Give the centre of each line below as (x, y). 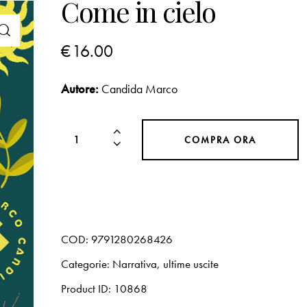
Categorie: (87, 263)
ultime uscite (191, 263)
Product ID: (88, 288)
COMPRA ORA (221, 139)
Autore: (80, 88)
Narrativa (135, 263)
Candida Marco (140, 88)
